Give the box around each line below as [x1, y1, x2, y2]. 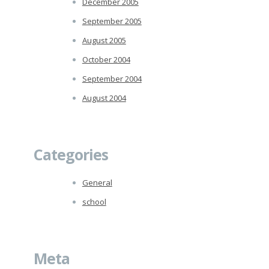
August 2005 [82, 34, 126, 46]
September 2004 [82, 73, 142, 84]
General [82, 177, 112, 188]
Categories [33, 144, 108, 165]
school [82, 196, 106, 207]
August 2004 [82, 92, 126, 103]
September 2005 [82, 15, 142, 26]
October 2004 [82, 53, 130, 65]
